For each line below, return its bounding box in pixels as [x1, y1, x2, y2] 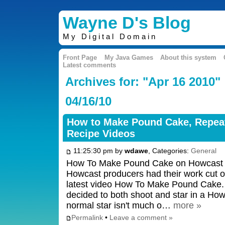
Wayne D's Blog [63, 14, 191, 33]
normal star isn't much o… [66, 200, 174, 210]
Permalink [71, 213, 103, 222]
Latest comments [63, 61, 117, 69]
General [190, 147, 216, 155]
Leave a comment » [109, 213, 173, 222]
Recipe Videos [67, 128, 136, 140]
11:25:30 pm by [71, 147, 125, 155]
